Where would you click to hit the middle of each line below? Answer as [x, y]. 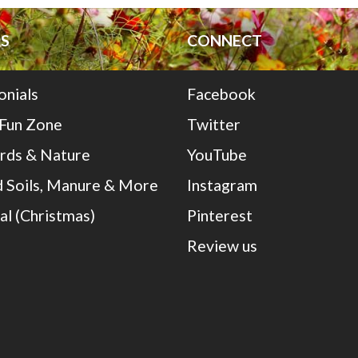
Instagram [223, 185]
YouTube [217, 155]
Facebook [222, 93]
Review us [223, 246]
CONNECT [225, 40]
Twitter [214, 124]
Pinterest [220, 216]
